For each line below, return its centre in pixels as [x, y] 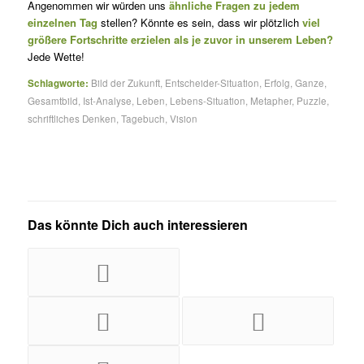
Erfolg [277, 82]
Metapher [271, 100]
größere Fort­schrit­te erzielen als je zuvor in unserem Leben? [180, 39]
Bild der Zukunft [125, 82]
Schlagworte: [58, 83]
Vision [183, 118]
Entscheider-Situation [212, 82]
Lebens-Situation [207, 100]
